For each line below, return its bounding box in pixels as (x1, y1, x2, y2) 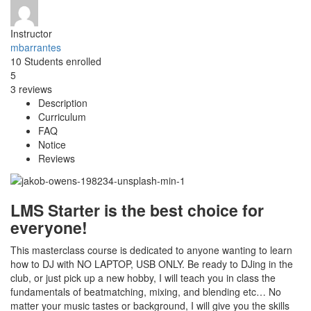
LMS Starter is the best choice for (10, 199, 264, 222)
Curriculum (38, 110, 86, 124)
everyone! (10, 216, 87, 239)
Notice (38, 137, 66, 151)
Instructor (10, 26, 52, 40)
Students (24, 54, 66, 68)
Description (38, 96, 87, 110)
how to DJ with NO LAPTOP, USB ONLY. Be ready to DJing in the (10, 257, 293, 271)
